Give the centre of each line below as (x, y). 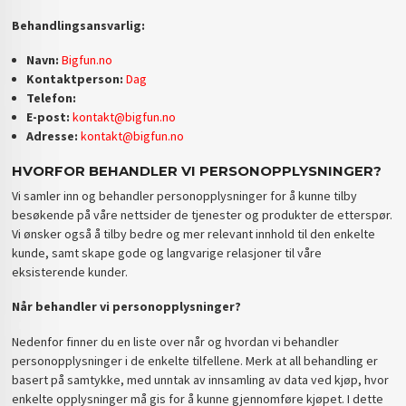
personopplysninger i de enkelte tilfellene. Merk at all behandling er (195, 360)
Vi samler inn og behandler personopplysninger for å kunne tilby (185, 195)
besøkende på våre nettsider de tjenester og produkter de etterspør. (203, 214)
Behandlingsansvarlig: (79, 25)
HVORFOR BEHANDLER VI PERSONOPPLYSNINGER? (197, 171)
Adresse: (52, 136)
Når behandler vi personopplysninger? (127, 307)
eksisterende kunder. (70, 271)
